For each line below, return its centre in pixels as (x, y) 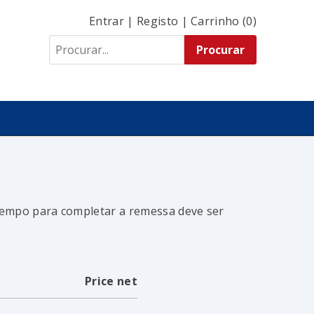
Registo (157, 21)
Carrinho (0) (224, 21)
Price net (111, 281)
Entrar (107, 21)
